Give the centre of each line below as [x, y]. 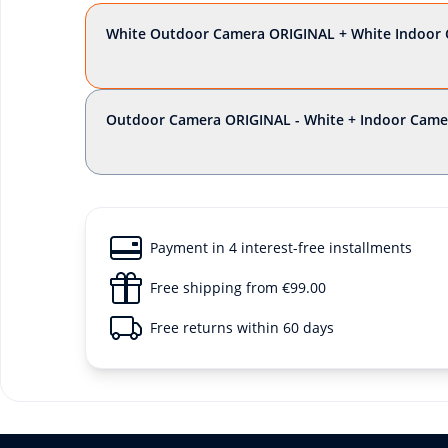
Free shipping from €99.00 [237, 287]
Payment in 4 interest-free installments [280, 247]
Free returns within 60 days [241, 327]
